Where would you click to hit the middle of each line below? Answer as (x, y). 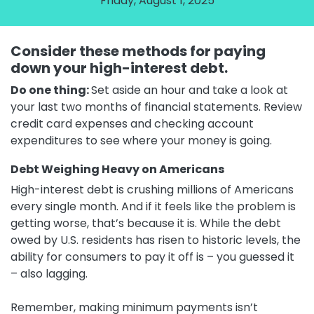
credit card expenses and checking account (132, 124)
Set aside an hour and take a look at (190, 90)
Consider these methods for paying (138, 52)
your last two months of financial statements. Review (156, 107)
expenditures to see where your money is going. (143, 141)
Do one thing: (51, 90)
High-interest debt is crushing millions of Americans (152, 190)
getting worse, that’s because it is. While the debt (146, 224)
